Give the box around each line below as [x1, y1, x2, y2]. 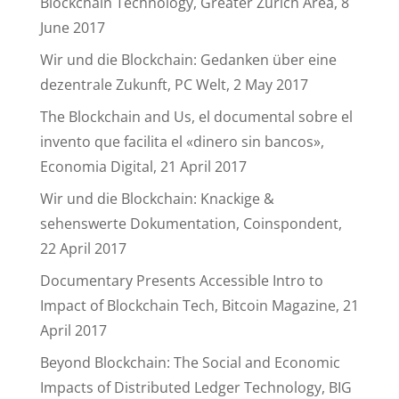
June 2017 [39, 18, 105, 37]
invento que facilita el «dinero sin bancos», [39, 132, 324, 151]
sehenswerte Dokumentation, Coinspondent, [39, 214, 342, 233]
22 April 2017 [39, 239, 126, 258]
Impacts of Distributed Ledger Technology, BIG [39, 378, 352, 397]
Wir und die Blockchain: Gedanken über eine [39, 50, 337, 69]
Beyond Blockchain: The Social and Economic [39, 353, 340, 372]
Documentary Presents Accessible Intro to [39, 271, 323, 290]
